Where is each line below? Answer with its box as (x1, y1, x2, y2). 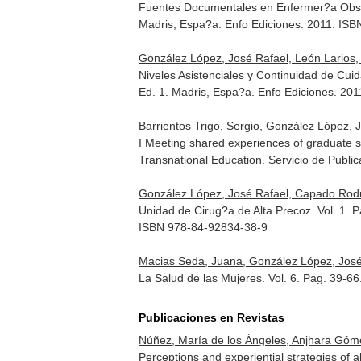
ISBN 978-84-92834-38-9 (139, 221, 268, 234)
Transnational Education (139, 153, 263, 166)
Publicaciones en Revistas (139, 311, 285, 324)
